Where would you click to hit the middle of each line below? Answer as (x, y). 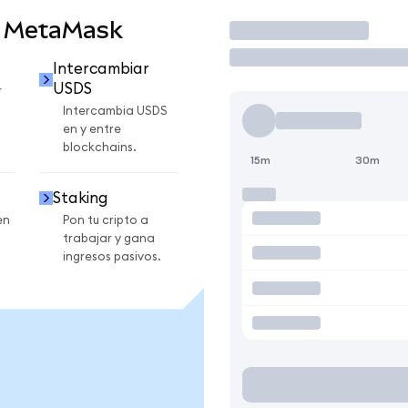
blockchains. (100, 148)
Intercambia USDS (115, 112)
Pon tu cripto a (106, 220)
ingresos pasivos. (112, 256)
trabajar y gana (109, 238)
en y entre (92, 130)
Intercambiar (101, 69)
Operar (269, 30)
